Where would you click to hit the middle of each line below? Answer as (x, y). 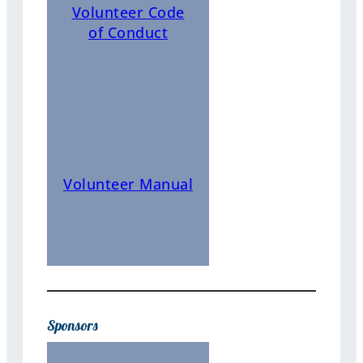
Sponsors (73, 325)
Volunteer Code (128, 12)
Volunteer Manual (128, 184)
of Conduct (128, 32)
